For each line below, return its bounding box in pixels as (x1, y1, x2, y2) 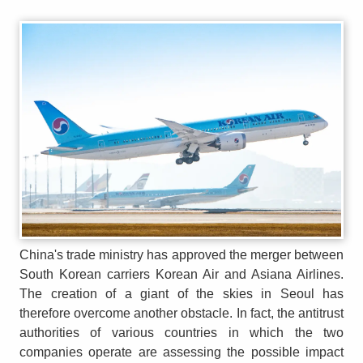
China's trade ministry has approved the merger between (19, 247, 344, 262)
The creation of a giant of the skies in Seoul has (19, 286, 344, 301)
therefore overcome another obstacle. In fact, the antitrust (19, 305, 344, 320)
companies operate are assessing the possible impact (19, 344, 344, 359)
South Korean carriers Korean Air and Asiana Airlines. (19, 267, 344, 281)
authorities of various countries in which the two (19, 325, 344, 340)
